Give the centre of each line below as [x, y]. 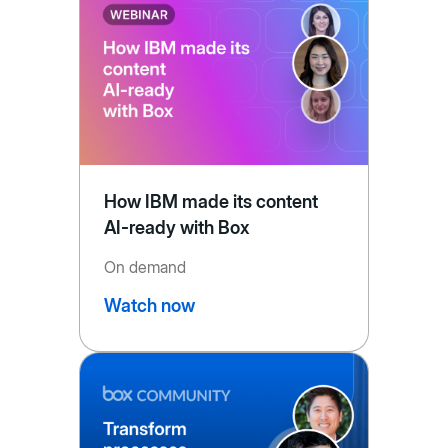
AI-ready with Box [176, 228]
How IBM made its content [211, 202]
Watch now [149, 306]
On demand [144, 267]
